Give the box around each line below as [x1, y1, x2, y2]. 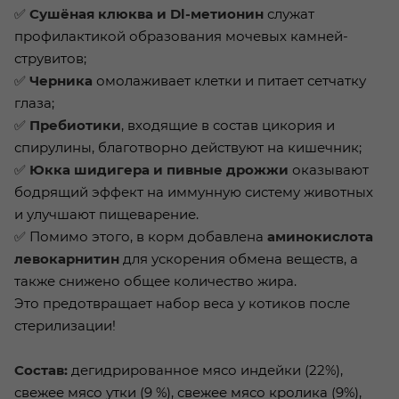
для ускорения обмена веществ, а [119, 250, 358, 268]
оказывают [289, 161, 369, 179]
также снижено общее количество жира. [14, 273, 297, 290]
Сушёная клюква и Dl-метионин [29, 5, 264, 23]
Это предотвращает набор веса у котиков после [14, 295, 350, 313]
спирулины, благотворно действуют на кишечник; [14, 139, 362, 157]
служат [264, 5, 314, 23]
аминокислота [267, 228, 373, 246]
